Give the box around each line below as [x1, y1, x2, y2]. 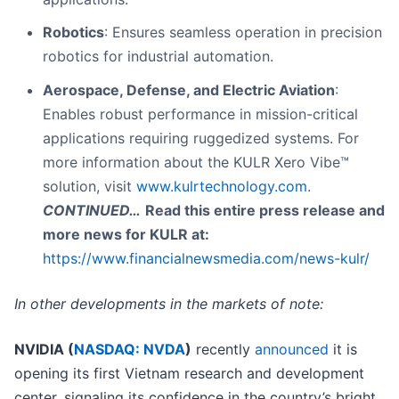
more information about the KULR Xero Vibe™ [43, 153, 349, 172]
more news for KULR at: [43, 225, 209, 244]
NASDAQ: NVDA [74, 340, 185, 359]
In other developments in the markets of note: [14, 295, 323, 313]
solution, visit [43, 177, 136, 196]
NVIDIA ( [14, 340, 74, 359]
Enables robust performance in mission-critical [43, 105, 358, 124]
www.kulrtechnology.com [136, 177, 307, 196]
